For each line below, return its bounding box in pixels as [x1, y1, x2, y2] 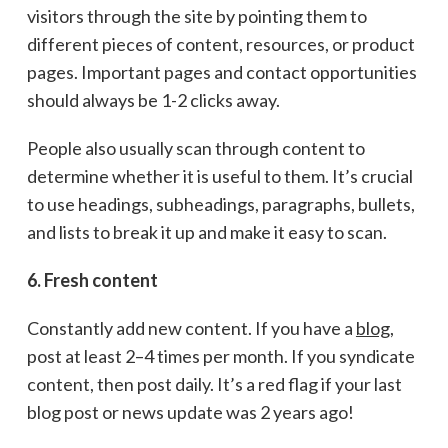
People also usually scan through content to [26, 136, 365, 159]
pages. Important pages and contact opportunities [26, 60, 417, 83]
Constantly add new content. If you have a [26, 316, 356, 339]
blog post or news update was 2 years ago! [26, 400, 354, 423]
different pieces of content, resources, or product [26, 32, 415, 55]
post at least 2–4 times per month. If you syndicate [26, 344, 415, 367]
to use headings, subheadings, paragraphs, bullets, [26, 192, 415, 215]
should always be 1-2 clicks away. [26, 88, 280, 111]
